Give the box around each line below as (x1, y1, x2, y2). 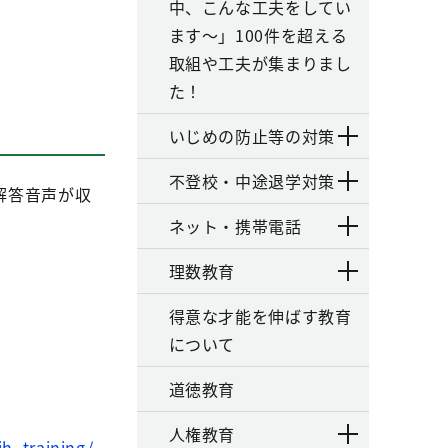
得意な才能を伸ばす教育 (168, 304, 352, 328)
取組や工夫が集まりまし (168, 51, 352, 75)
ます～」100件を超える (168, 23, 348, 47)
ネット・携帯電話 (168, 214, 302, 238)
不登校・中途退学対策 (168, 169, 335, 193)
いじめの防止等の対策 (168, 124, 335, 148)
